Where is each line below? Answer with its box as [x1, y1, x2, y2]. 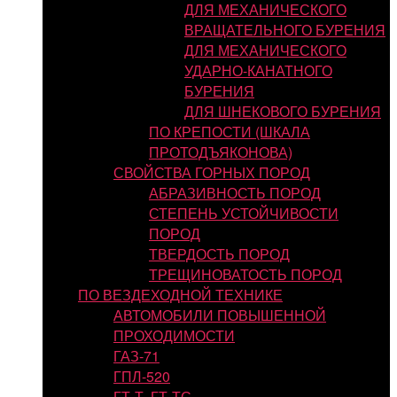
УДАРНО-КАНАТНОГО [184, 60, 332, 81]
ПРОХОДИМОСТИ [113, 325, 235, 346]
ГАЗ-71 [113, 346, 160, 366]
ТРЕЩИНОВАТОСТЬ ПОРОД [149, 264, 342, 284]
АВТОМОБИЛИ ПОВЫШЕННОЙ [113, 305, 326, 325]
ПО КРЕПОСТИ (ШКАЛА [149, 121, 310, 142]
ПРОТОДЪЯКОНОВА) [149, 142, 292, 162]
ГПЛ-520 [113, 366, 170, 386]
